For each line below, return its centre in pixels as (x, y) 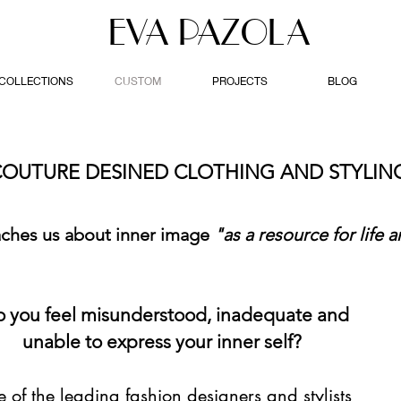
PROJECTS (240, 81)
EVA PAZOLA (218, 32)
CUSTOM (138, 81)
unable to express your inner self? (162, 341)
